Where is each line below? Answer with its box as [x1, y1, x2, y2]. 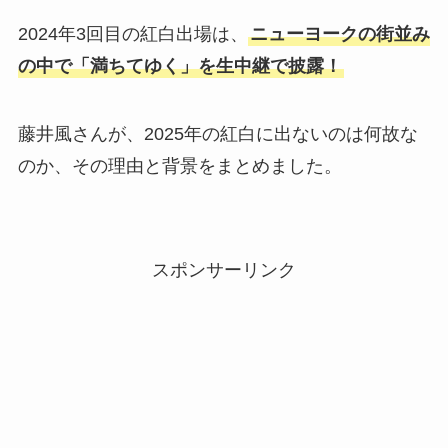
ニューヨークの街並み [249, 24, 430, 45]
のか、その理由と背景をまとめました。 [17, 156, 342, 177]
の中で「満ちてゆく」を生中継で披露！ [17, 56, 342, 77]
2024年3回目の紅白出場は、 [17, 24, 248, 45]
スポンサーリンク [152, 259, 296, 280]
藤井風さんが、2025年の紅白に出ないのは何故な [17, 124, 418, 145]
